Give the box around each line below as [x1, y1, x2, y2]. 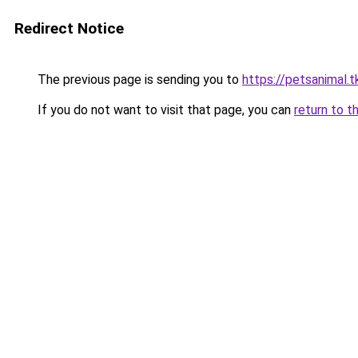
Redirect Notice [14, 19, 124, 38]
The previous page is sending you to [34, 72, 242, 87]
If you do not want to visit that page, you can [34, 102, 294, 117]
